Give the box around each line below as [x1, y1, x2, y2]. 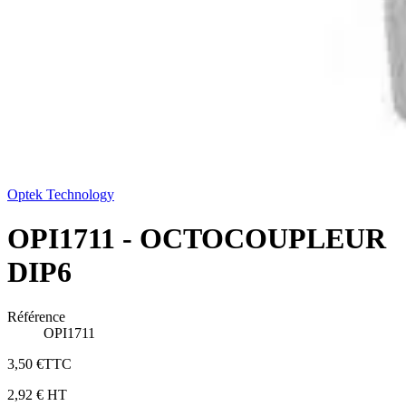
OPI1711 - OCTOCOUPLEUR [7, 222, 386, 256]
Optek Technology [7, 187, 114, 202]
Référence [7, 308, 65, 324]
